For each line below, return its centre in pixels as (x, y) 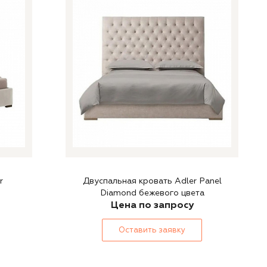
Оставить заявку (152, 230)
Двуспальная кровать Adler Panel (152, 181)
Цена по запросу (152, 205)
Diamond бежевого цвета (152, 193)
